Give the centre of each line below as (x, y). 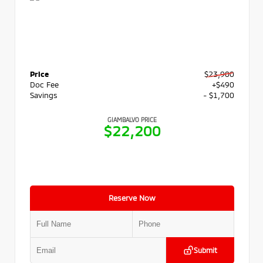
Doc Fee (44, 84)
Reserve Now (132, 198)
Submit (205, 250)
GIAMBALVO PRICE (132, 119)
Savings (44, 95)
